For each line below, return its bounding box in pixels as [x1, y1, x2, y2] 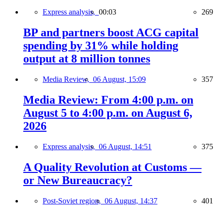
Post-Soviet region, [43, 196, 105, 205]
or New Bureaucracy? [23, 173, 132, 186]
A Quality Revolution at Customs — [23, 160, 201, 173]
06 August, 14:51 [99, 142, 152, 151]
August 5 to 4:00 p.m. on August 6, [23, 106, 192, 119]
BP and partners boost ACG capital [23, 26, 199, 39]
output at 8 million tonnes [23, 52, 150, 65]
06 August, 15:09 [93, 75, 146, 83]
